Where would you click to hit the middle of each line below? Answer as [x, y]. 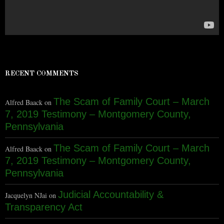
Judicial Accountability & [111, 195]
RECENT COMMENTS [42, 74]
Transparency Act [44, 207]
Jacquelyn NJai [26, 195]
